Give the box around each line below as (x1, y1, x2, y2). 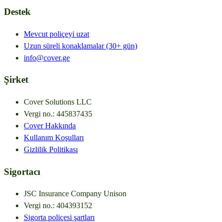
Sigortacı (4, 166, 40, 177)
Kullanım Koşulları (24, 133, 84, 142)
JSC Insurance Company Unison (24, 189, 126, 198)
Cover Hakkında (24, 121, 76, 130)
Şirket (4, 74, 28, 85)
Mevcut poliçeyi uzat (24, 29, 89, 38)
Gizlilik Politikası (24, 145, 78, 154)
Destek (4, 6, 31, 17)
